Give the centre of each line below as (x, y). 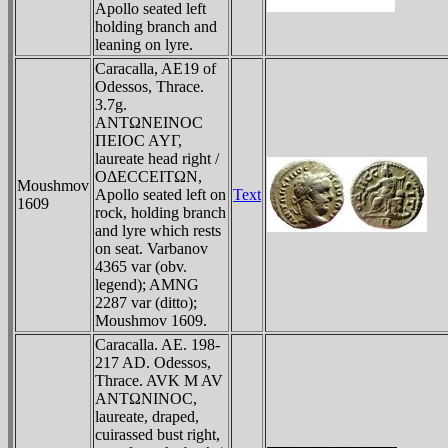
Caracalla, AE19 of (155, 68)
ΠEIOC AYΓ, (138, 140)
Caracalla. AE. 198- (157, 344)
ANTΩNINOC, (146, 398)
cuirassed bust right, (157, 434)
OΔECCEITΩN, (148, 176)
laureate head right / (157, 158)
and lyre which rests (158, 230)
